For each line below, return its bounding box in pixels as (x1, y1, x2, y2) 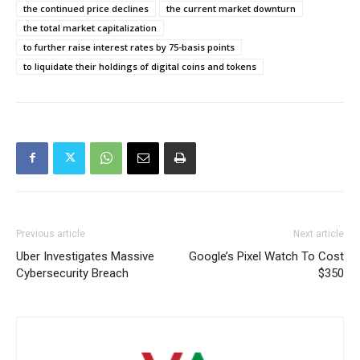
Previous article (16, 227, 85, 239)
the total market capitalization (23, 21, 157, 34)
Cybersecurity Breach (16, 265, 129, 280)
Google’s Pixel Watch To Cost (189, 248, 344, 264)
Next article (293, 227, 344, 239)
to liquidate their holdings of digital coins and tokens (23, 59, 256, 72)
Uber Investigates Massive (16, 248, 154, 264)
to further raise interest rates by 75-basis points (23, 40, 235, 53)
